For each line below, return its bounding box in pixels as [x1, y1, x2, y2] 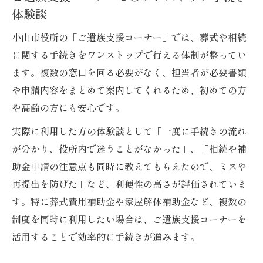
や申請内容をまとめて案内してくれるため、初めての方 [12, 83, 247, 97]
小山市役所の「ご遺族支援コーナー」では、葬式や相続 [12, 30, 247, 45]
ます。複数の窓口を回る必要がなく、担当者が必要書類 [12, 65, 247, 80]
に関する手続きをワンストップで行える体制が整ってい [12, 48, 247, 62]
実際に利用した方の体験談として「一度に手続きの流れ [12, 124, 247, 139]
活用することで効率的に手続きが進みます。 [12, 230, 200, 244]
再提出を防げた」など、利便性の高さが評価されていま [12, 177, 247, 191]
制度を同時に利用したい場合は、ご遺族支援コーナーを [12, 212, 247, 227]
